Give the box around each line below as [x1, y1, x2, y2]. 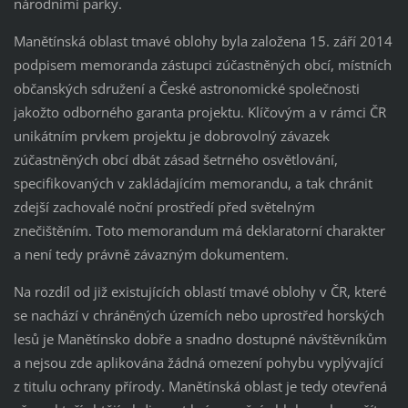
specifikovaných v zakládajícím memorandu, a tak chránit [13, 174, 372, 193]
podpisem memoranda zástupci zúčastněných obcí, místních [13, 56, 392, 75]
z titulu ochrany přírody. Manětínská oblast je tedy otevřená [13, 377, 387, 396]
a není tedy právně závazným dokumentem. [13, 245, 289, 264]
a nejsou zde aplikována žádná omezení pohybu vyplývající [13, 353, 383, 372]
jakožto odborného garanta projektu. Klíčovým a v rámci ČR [13, 103, 386, 122]
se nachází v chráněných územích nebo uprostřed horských [13, 306, 384, 325]
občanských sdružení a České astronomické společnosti [13, 79, 360, 98]
